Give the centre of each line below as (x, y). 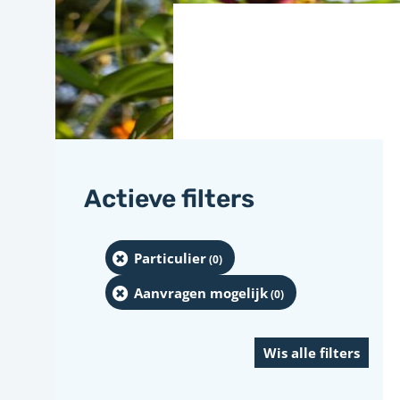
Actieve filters (169, 199)
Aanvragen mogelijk (201, 292)
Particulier (170, 258)
